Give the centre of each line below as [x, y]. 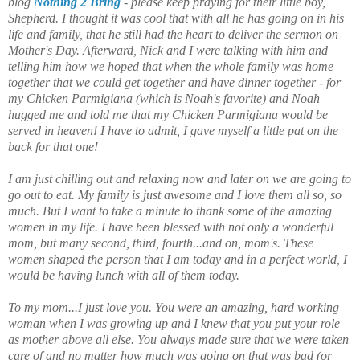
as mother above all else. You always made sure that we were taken [178, 339]
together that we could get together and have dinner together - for [174, 82]
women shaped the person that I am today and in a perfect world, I [178, 259]
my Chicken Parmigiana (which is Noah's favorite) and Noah [164, 98]
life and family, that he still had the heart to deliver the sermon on [173, 34]
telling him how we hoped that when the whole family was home [171, 66]
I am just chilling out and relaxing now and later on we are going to [180, 178]
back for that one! [53, 146]
